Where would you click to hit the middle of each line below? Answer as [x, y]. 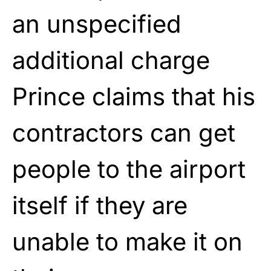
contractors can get [124, 132]
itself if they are [100, 205]
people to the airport [129, 169]
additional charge [111, 60]
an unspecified [97, 24]
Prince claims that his [134, 96]
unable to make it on [127, 241]
